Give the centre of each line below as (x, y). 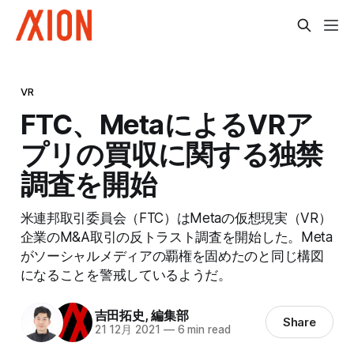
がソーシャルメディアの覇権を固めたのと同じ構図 (172, 255)
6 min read (202, 330)
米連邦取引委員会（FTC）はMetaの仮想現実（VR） (176, 217)
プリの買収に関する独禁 (171, 154)
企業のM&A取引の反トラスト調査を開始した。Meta (176, 236)
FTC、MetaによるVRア (167, 124)
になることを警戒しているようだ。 (126, 274)
